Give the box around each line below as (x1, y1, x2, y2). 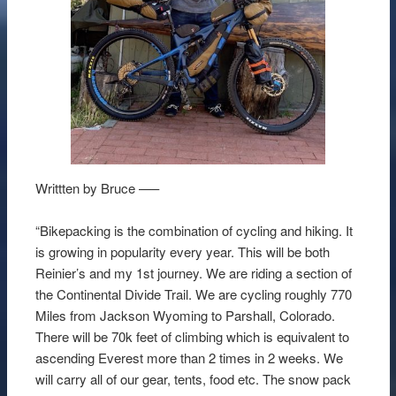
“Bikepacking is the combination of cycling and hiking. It (35, 221, 354, 240)
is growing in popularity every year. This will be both (35, 242, 331, 262)
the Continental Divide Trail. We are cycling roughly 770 (35, 285, 353, 304)
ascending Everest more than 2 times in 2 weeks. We (35, 348, 344, 368)
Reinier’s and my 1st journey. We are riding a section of (35, 263, 353, 283)
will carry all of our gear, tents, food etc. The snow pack (35, 369, 352, 389)
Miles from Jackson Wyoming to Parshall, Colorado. (35, 306, 336, 325)
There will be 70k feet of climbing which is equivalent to (35, 327, 350, 346)
